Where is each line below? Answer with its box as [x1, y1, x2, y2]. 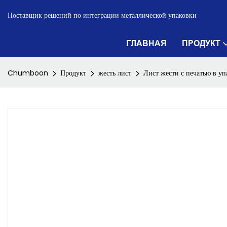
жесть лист [98, 68, 131, 78]
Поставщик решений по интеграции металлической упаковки [8, 10, 197, 20]
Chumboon [8, 68, 48, 78]
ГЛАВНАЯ [126, 39, 167, 48]
